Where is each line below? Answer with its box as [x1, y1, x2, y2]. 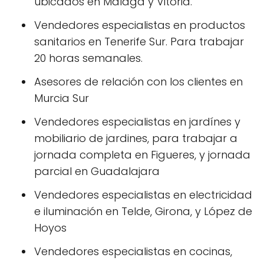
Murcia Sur [34, 90, 89, 105]
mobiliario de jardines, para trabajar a [34, 130, 237, 146]
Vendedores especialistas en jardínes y [34, 114, 240, 129]
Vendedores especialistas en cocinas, [34, 243, 232, 259]
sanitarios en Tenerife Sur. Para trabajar [34, 34, 244, 49]
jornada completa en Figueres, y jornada [34, 147, 250, 162]
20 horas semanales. [34, 50, 143, 65]
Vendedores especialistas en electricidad [34, 187, 252, 202]
